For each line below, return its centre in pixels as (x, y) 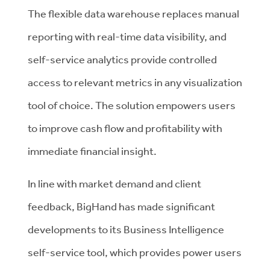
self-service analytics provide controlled (122, 59)
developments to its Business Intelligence (126, 229)
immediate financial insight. (92, 151)
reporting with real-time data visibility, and (127, 36)
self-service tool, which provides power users (135, 252)
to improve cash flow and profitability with (125, 128)
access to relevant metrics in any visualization (135, 82)
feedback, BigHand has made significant (121, 206)
